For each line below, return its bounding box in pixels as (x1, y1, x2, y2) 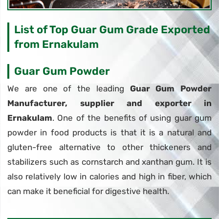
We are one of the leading (7, 83, 130, 93)
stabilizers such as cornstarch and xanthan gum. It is (7, 156, 212, 167)
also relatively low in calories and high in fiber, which (7, 171, 212, 181)
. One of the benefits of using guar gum (52, 112, 212, 123)
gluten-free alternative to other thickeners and (7, 142, 212, 152)
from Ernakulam (14, 37, 99, 51)
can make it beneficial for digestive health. (7, 186, 169, 196)
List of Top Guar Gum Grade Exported (14, 22, 210, 36)
